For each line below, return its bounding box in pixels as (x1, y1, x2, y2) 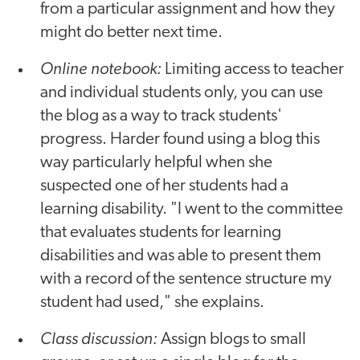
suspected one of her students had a (40, 177, 288, 194)
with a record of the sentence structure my (40, 270, 332, 288)
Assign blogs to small (157, 330, 306, 348)
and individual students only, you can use (40, 84, 323, 101)
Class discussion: (40, 327, 157, 348)
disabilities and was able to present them (40, 247, 321, 264)
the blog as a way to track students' (40, 107, 282, 125)
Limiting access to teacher (162, 60, 344, 78)
